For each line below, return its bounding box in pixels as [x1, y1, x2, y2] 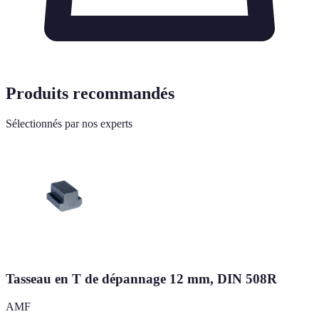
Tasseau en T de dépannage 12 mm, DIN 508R [6, 271, 277, 287]
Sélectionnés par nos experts [6, 117, 132, 130]
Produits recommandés [6, 83, 174, 103]
